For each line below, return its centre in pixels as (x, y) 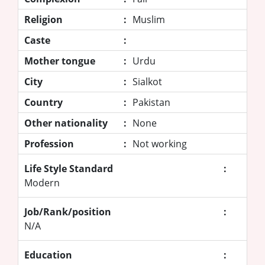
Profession (49, 143)
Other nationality (66, 123)
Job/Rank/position (68, 211)
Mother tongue (60, 61)
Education (48, 255)
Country (43, 102)
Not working (160, 143)
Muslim (149, 19)
